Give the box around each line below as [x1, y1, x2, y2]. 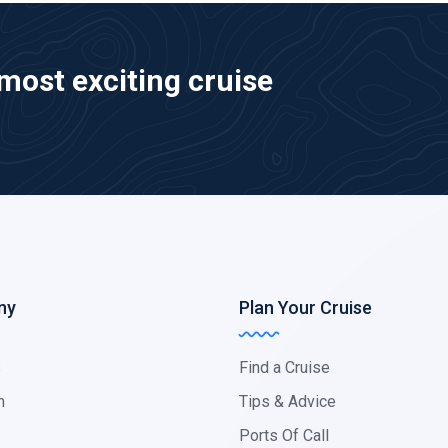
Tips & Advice [239, 392, 336, 411]
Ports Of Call [239, 426, 329, 445]
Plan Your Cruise [239, 297, 372, 318]
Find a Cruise [239, 358, 330, 377]
